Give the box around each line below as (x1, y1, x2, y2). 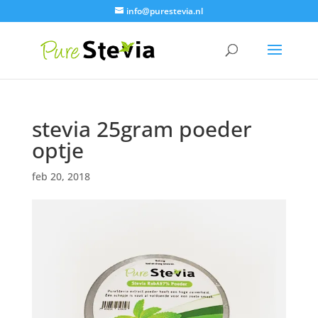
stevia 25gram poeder (31, 114, 252, 143)
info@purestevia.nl (126, 5, 203, 17)
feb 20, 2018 (31, 170, 90, 183)
